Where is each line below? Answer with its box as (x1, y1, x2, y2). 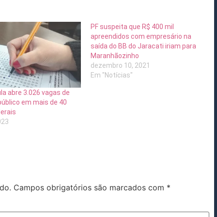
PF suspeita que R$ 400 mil (91, 23, 174, 31)
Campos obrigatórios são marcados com (14, 182, 167, 192)
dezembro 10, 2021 (91, 62, 151, 70)
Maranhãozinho (91, 52, 139, 60)
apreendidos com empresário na (91, 32, 192, 41)
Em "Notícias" (91, 71, 133, 79)
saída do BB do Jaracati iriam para (91, 42, 197, 50)
